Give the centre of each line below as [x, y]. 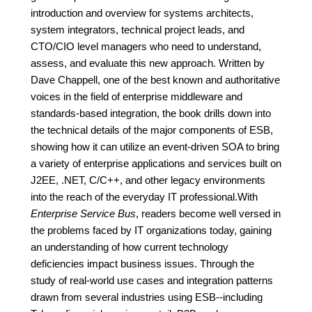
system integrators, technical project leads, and [138, 30]
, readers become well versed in [208, 213]
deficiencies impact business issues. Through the [142, 264]
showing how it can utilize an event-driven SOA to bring [155, 147]
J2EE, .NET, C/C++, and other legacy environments [148, 180]
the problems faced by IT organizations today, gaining [151, 230]
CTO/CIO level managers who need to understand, [146, 46]
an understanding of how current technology [130, 247]
